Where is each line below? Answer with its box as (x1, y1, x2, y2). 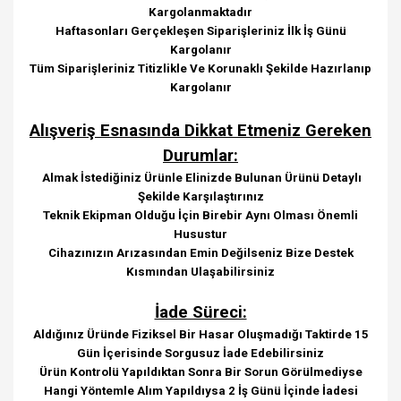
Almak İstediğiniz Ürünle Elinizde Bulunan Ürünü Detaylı (39, 171, 362, 184)
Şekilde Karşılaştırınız (137, 190, 264, 203)
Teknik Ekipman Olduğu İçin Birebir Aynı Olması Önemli (43, 209, 358, 222)
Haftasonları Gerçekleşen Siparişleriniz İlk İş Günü (55, 24, 346, 38)
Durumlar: (163, 146, 238, 166)
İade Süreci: (154, 303, 247, 322)
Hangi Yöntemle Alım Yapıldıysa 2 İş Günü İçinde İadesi (43, 384, 358, 397)
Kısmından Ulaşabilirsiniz (126, 265, 275, 278)
